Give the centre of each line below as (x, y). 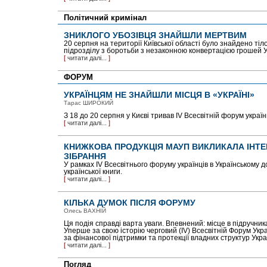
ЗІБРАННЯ (85, 156)
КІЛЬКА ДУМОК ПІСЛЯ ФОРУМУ (129, 203)
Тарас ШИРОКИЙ (88, 103)
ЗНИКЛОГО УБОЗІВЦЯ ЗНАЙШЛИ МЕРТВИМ (155, 35)
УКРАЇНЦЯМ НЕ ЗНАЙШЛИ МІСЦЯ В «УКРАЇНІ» (159, 95)
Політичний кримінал (105, 18)
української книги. (93, 172)
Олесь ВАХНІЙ (85, 211)
